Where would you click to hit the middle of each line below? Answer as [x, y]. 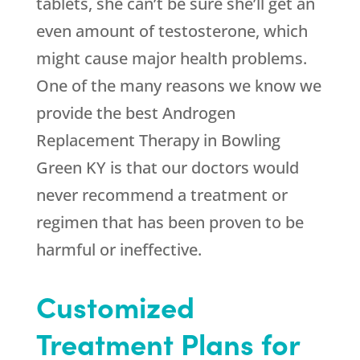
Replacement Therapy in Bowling [158, 141]
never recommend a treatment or [162, 195]
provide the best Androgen [135, 113]
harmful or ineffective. [119, 250]
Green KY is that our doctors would [167, 168]
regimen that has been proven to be [170, 223]
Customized [115, 306]
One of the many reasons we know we [178, 86]
